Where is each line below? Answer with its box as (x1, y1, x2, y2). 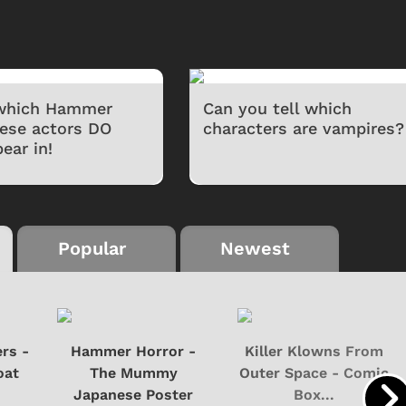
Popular (58, 237, 126, 260)
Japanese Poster (73, 386, 194, 404)
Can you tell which (203, 99, 353, 119)
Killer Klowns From (244, 343, 383, 361)
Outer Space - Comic (238, 364, 389, 382)
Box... (293, 386, 334, 404)
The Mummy (89, 364, 178, 382)
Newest (220, 237, 290, 260)
